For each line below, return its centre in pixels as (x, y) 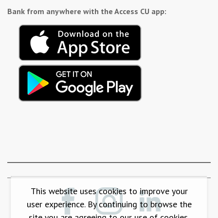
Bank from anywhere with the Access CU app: (87, 11)
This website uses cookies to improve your (109, 191)
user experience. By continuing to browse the (109, 204)
